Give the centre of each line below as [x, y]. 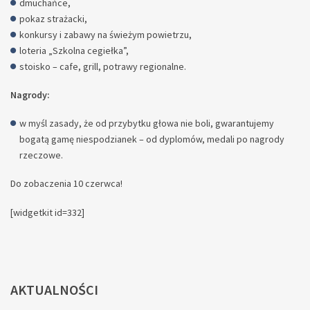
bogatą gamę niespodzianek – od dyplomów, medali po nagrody [152, 139]
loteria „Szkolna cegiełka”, [74, 50]
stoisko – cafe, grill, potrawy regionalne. [103, 66]
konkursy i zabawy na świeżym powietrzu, [106, 34]
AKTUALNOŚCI [54, 289]
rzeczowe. [41, 155]
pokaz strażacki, [53, 18]
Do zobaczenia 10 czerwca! [66, 184]
